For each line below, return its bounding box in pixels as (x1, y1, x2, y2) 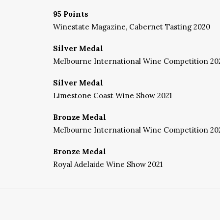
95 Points (53, 9, 88, 19)
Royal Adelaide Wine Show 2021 (53, 160, 163, 169)
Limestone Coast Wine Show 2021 (53, 91, 172, 100)
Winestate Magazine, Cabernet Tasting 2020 (53, 22, 210, 31)
